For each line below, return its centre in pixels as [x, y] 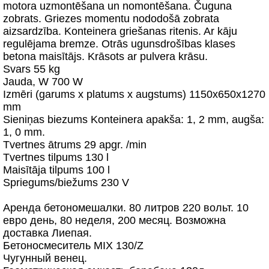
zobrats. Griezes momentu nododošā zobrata [111, 19]
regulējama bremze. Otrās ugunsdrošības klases [119, 44]
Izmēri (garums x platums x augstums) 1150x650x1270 [134, 94]
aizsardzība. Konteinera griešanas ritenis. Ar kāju [120, 31]
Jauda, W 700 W [43, 82]
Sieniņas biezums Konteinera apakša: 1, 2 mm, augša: [134, 119]
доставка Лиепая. [47, 233]
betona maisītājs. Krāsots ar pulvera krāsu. [105, 56]
